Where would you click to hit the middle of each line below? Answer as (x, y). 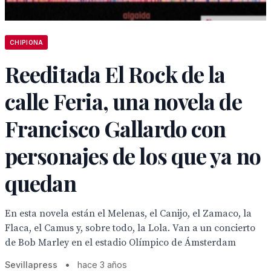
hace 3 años (102, 265)
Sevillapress (31, 265)
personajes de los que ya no (133, 155)
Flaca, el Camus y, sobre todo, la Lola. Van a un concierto (130, 228)
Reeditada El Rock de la (115, 74)
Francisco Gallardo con (116, 128)
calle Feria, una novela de (123, 101)
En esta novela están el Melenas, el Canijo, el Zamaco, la (128, 214)
